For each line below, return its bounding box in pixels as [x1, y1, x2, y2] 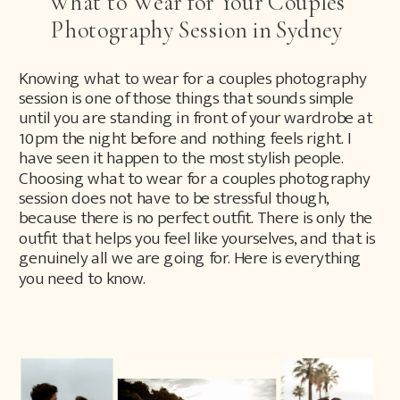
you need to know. [19, 263, 146, 293]
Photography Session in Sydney [51, 14, 343, 44]
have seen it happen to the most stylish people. [19, 143, 344, 173]
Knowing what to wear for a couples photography [19, 63, 367, 93]
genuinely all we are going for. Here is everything [19, 243, 362, 273]
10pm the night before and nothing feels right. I [19, 123, 352, 153]
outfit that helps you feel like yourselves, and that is [19, 223, 375, 253]
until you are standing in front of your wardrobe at [19, 104, 373, 133]
